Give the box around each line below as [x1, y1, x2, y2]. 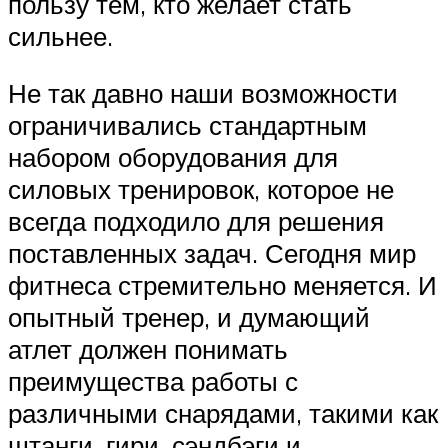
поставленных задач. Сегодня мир [8, 237, 416, 270]
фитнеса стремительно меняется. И [8, 269, 437, 302]
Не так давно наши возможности [8, 77, 398, 110]
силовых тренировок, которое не [8, 173, 394, 206]
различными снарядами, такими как [8, 397, 438, 430]
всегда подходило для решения [8, 205, 384, 238]
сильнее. [8, 19, 113, 52]
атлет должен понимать [8, 333, 288, 366]
